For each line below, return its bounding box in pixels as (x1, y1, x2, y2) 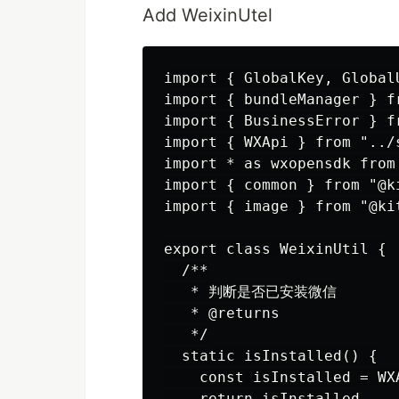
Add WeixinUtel (142, 4, 273, 26)
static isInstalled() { (164, 347, 378, 364)
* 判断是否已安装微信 (164, 283, 337, 300)
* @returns (164, 305, 280, 322)
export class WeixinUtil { (164, 240, 387, 257)
